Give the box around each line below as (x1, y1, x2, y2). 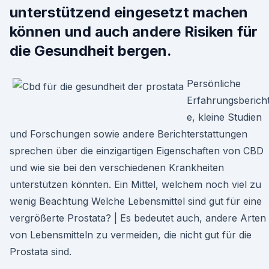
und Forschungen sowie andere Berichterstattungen (10, 128, 247, 140)
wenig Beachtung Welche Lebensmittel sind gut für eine (10, 195, 262, 207)
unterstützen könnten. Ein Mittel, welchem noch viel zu (10, 178, 261, 190)
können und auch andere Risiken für (10, 23, 258, 40)
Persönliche (187, 77, 241, 89)
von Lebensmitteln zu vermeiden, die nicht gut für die (10, 229, 252, 241)
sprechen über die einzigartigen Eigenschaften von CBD (10, 145, 264, 157)
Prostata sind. (10, 246, 71, 258)
